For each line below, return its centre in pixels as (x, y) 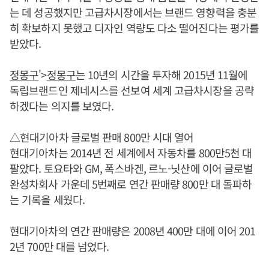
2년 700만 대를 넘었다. (59, 246)
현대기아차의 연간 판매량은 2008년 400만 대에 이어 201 (133, 230)
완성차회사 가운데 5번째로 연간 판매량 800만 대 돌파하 (131, 183)
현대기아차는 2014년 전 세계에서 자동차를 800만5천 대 (131, 152)
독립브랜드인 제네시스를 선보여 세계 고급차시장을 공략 (132, 90)
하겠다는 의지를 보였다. (62, 105)
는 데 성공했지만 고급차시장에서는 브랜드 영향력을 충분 (133, 12)
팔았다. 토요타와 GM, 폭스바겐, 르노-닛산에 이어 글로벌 (131, 168)
